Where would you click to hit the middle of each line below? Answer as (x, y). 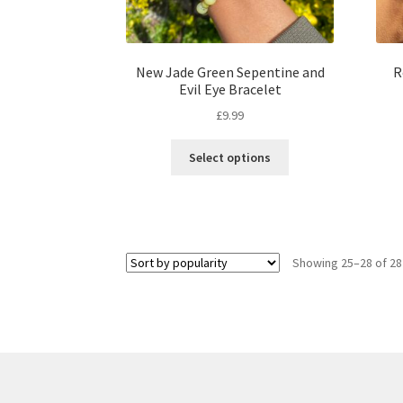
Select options (230, 157)
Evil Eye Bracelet (230, 89)
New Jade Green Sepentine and (230, 72)
